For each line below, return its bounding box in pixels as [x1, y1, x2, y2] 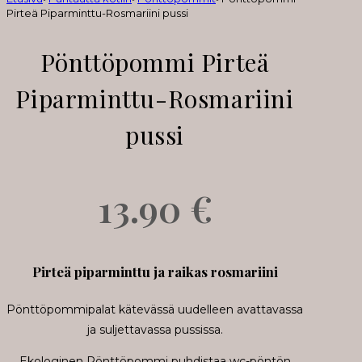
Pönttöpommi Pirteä [40, 46, 270, 79]
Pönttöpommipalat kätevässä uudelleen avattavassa [6, 301, 304, 317]
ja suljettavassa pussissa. [86, 322, 223, 337]
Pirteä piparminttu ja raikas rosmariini [32, 263, 278, 281]
